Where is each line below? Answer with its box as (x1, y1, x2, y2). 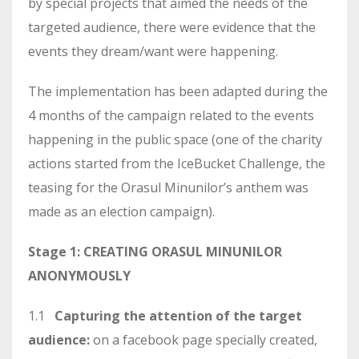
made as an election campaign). (28, 202, 215, 220)
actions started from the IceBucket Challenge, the (28, 154, 325, 172)
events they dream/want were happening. (28, 42, 278, 60)
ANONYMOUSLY (28, 266, 131, 284)
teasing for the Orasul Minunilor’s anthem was (28, 178, 309, 196)
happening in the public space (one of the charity (28, 130, 322, 148)
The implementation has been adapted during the (28, 82, 328, 100)
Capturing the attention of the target (54, 306, 302, 325)
